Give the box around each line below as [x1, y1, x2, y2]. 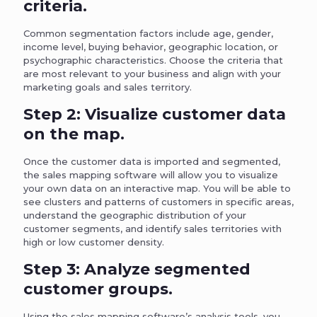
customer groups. [23, 279, 173, 299]
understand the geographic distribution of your [23, 209, 246, 221]
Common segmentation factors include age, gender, [23, 27, 273, 39]
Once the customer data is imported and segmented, [23, 155, 280, 167]
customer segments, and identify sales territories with [23, 222, 282, 234]
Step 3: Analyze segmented [23, 259, 250, 279]
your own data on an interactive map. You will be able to [23, 182, 291, 194]
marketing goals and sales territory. [23, 81, 192, 93]
